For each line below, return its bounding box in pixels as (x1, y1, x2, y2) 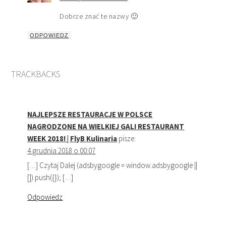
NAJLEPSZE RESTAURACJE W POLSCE (27, 109, 153, 119)
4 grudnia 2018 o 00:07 (27, 145, 96, 155)
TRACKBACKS (11, 68, 61, 80)
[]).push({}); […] (27, 172, 74, 182)
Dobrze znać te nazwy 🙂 (60, 11, 138, 21)
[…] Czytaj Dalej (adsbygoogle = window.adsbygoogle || (27, 160, 198, 170)
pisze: (119, 133, 136, 143)
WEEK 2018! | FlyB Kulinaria (27, 133, 118, 143)
